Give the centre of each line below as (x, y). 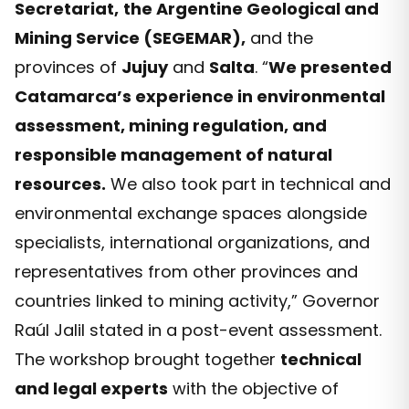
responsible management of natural (173, 155)
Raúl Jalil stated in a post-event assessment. (198, 330)
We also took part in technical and (248, 184)
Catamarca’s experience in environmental (200, 97)
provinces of (68, 68)
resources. (60, 184)
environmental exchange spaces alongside (191, 214)
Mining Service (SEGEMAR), (130, 38)
